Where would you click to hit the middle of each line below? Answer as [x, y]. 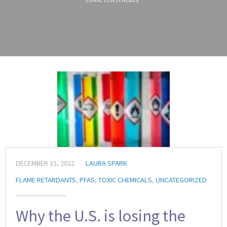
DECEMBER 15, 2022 [45, 163]
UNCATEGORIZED [181, 180]
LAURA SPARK [106, 163]
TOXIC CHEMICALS [125, 180]
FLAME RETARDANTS [46, 180]
